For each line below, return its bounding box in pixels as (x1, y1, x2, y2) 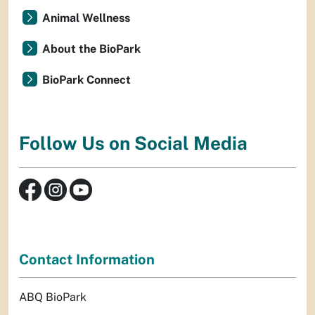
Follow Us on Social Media (19, 132, 247, 155)
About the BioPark (42, 42, 141, 56)
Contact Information (19, 250, 155, 268)
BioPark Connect (42, 73, 131, 86)
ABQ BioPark (19, 290, 86, 304)
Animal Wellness (42, 11, 130, 25)
